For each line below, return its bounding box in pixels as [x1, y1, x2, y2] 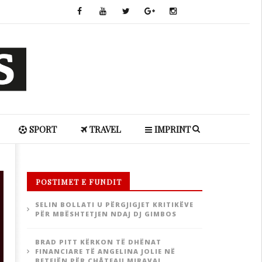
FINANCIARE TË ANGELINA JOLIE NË [35, 247, 175, 256]
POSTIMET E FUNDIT [35, 177, 122, 187]
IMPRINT [151, 123, 191, 135]
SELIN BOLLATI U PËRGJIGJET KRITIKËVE [35, 200, 194, 209]
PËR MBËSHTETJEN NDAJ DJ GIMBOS [35, 209, 177, 218]
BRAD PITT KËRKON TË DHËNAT [35, 237, 161, 246]
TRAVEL [87, 123, 121, 135]
